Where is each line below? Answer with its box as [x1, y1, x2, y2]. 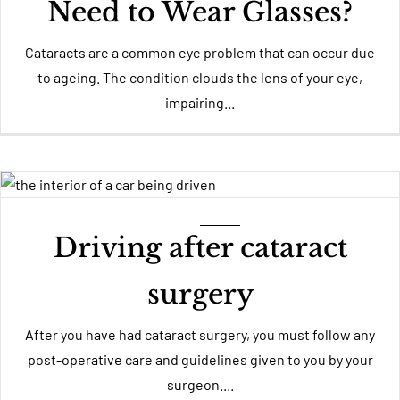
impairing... [165, 94, 235, 111]
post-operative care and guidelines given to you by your [27, 351, 373, 368]
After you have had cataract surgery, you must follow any [25, 326, 375, 343]
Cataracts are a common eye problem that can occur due [25, 44, 375, 61]
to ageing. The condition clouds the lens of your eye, [37, 69, 362, 86]
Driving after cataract [53, 231, 347, 264]
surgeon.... [166, 376, 234, 393]
